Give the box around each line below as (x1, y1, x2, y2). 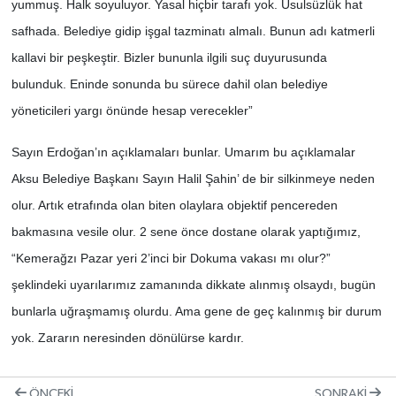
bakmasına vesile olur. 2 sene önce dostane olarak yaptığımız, (11, 224, 361, 239)
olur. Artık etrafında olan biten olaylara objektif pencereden (11, 197, 338, 212)
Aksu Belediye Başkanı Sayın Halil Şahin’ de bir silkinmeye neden (11, 171, 375, 186)
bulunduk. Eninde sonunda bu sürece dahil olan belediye (11, 76, 328, 91)
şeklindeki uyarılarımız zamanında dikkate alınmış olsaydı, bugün (11, 277, 376, 292)
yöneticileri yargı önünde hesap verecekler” (11, 103, 253, 118)
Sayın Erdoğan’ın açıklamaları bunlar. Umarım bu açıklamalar (11, 144, 355, 159)
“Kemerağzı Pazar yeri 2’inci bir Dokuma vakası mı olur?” (11, 250, 331, 265)
